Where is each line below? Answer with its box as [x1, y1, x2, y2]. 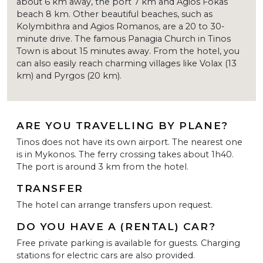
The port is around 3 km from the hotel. [16, 161, 188, 172]
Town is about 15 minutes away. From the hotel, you [16, 45, 240, 56]
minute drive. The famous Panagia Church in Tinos [16, 33, 231, 44]
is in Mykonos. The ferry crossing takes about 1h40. [16, 149, 234, 160]
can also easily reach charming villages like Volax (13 [16, 58, 237, 69]
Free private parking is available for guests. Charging [16, 237, 240, 248]
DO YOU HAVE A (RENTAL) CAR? [16, 220, 216, 232]
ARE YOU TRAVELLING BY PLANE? [16, 119, 228, 131]
